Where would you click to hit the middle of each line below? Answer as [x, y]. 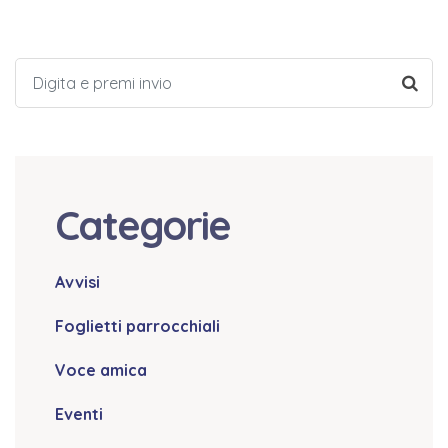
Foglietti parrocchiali [137, 326]
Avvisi [77, 282]
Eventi [79, 414]
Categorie [142, 225]
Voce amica [101, 370]
